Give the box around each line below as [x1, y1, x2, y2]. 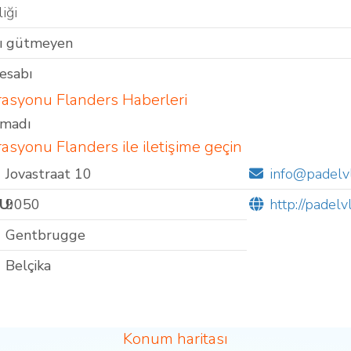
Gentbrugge [5, 226, 85, 245]
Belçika [5, 256, 51, 276]
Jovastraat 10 [5, 165, 92, 184]
